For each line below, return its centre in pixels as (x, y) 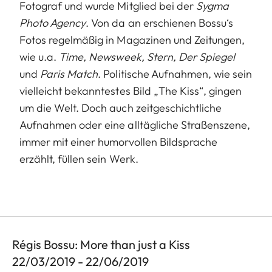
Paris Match (69, 73)
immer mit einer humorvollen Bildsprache (118, 141)
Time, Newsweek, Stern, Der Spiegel (147, 56)
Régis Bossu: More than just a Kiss (101, 244)
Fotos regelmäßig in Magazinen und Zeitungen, (132, 39)
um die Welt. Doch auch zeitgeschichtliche (121, 107)
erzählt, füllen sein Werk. (79, 158)
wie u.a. (39, 56)
